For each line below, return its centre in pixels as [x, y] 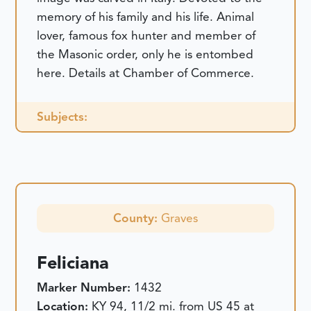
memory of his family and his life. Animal [146, 16]
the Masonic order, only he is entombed [145, 54]
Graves [179, 218]
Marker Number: [86, 287]
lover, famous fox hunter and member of [146, 35]
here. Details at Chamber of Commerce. [146, 73]
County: [137, 218]
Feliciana [73, 262]
